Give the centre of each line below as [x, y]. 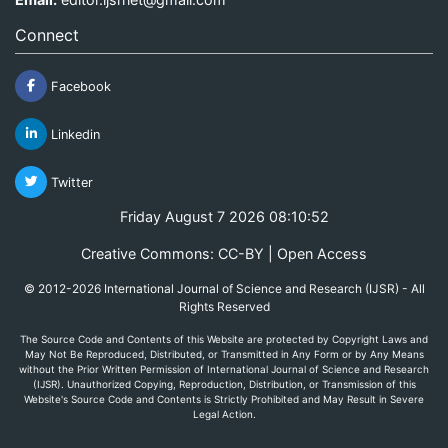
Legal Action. [224, 413]
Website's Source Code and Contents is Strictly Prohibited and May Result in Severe [224, 398]
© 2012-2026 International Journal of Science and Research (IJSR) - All [224, 288]
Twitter [70, 182]
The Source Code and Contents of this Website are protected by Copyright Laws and [224, 338]
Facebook [79, 86]
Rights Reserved [224, 306]
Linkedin [73, 134]
